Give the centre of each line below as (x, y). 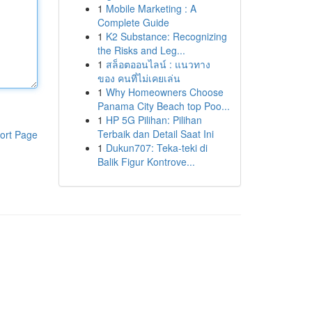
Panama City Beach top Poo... (163, 106)
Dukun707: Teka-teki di (156, 148)
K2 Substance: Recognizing (166, 36)
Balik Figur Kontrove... (146, 162)
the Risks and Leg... (141, 50)
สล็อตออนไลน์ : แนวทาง (158, 64)
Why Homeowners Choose (164, 92)
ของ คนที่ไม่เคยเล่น (139, 78)
